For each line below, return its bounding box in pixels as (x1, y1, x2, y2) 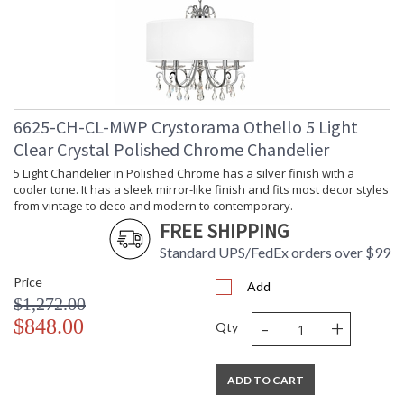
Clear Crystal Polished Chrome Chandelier (14, 138, 329, 161)
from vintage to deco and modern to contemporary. (14, 197, 293, 215)
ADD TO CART (226, 373, 304, 388)
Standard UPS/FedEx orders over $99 (160, 243, 390, 262)
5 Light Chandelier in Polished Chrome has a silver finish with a (14, 165, 354, 182)
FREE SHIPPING (160, 218, 289, 244)
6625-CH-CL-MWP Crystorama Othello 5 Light (14, 115, 358, 139)
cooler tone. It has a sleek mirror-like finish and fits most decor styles (14, 181, 389, 198)
